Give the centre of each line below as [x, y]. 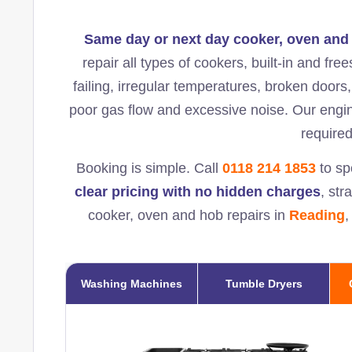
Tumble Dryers [264, 283]
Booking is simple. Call [149, 168]
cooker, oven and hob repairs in [189, 215]
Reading [317, 215]
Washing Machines [132, 283]
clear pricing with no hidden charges [197, 191]
